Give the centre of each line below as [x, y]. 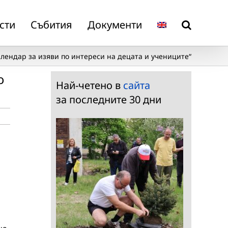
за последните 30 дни [109, 99]
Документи [115, 24]
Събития [51, 24]
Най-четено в [90, 85]
